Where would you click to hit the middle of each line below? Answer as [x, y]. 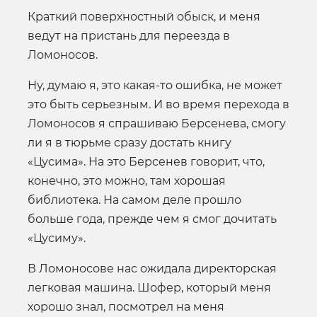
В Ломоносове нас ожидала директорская [152, 268]
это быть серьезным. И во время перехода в [158, 104]
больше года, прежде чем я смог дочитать [152, 219]
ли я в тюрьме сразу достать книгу [129, 142]
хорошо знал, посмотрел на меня [126, 306]
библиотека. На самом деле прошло [134, 200]
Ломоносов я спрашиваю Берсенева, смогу [157, 123]
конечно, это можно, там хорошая [127, 180]
